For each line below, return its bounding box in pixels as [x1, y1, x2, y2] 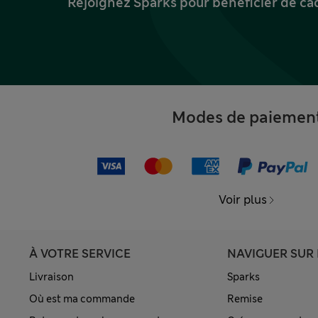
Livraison [29, 270, 74, 284]
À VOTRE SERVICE [29, 246, 131, 262]
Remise [226, 292, 263, 306]
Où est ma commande [29, 292, 135, 306]
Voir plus [218, 192, 267, 208]
